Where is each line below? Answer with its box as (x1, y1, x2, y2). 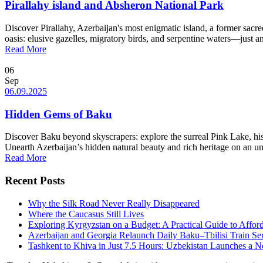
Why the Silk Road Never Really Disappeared (28, 198, 200, 208)
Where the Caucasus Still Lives (28, 208, 144, 219)
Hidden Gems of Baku (5, 107, 112, 120)
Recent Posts (5, 174, 65, 187)
